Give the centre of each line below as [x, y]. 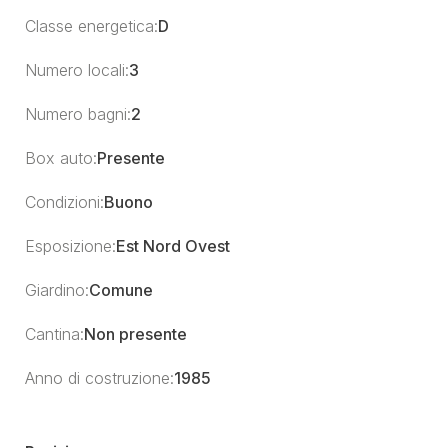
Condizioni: [64, 202]
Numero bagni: [78, 114]
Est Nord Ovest [173, 246]
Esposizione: [70, 246]
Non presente [135, 334]
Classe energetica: [91, 26]
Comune [121, 290]
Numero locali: [77, 70]
